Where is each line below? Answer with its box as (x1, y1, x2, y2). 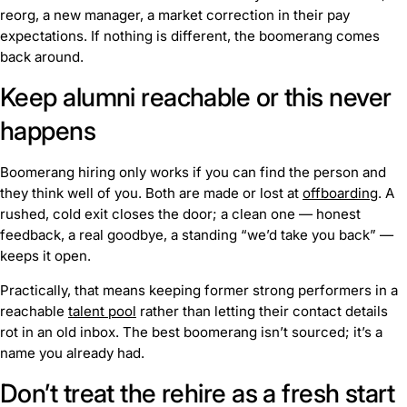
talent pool (68, 303, 136, 321)
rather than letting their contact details (136, 303, 388, 321)
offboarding (303, 184, 378, 202)
